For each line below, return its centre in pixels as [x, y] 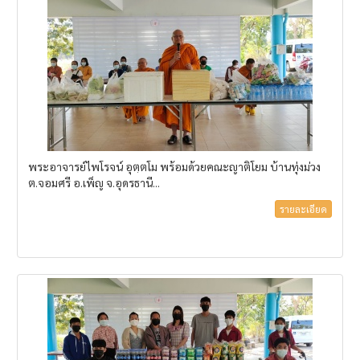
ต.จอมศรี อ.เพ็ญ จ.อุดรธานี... [94, 183]
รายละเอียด [303, 209]
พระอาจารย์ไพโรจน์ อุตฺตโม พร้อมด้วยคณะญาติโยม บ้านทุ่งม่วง [174, 167]
